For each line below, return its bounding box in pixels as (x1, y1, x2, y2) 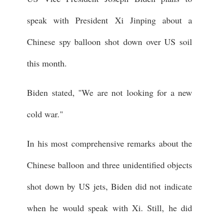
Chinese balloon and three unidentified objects (27, 158, 192, 171)
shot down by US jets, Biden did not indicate (27, 180, 192, 192)
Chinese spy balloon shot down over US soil (27, 35, 192, 47)
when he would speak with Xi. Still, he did (27, 201, 192, 214)
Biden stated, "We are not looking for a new (27, 86, 192, 98)
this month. (27, 57, 67, 69)
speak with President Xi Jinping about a (27, 14, 192, 26)
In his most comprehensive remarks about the (27, 137, 192, 149)
